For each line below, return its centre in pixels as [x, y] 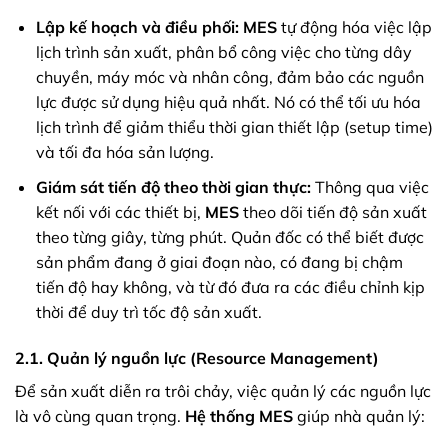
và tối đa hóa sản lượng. [124, 152]
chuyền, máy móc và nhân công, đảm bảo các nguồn [229, 77]
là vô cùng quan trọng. [100, 415]
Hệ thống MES [239, 415]
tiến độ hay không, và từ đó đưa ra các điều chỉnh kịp [230, 287]
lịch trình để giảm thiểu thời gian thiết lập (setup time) [234, 127]
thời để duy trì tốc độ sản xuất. [148, 312]
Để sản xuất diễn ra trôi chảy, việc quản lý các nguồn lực [223, 390]
